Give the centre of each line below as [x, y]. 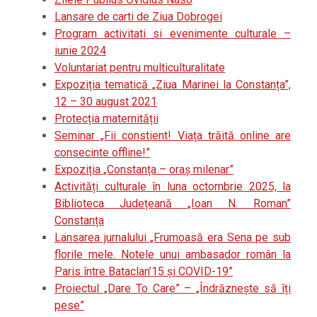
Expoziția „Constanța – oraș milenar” [144, 170]
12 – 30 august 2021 [106, 102]
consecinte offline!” [102, 153]
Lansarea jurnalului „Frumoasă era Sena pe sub [173, 238]
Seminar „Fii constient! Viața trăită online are [173, 136]
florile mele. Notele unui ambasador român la [173, 255]
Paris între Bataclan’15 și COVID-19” [144, 272]
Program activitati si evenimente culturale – [173, 34]
